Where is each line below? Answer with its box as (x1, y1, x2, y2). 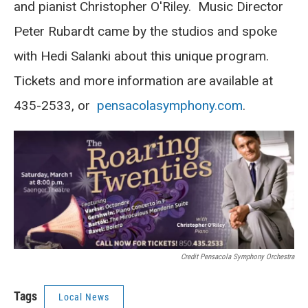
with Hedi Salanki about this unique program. (14, 47, 276, 64)
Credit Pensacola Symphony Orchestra (181, 252, 294, 261)
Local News (58, 291, 109, 302)
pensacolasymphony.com (97, 97, 243, 113)
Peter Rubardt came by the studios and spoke (14, 23, 277, 39)
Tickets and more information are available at (14, 72, 273, 89)
